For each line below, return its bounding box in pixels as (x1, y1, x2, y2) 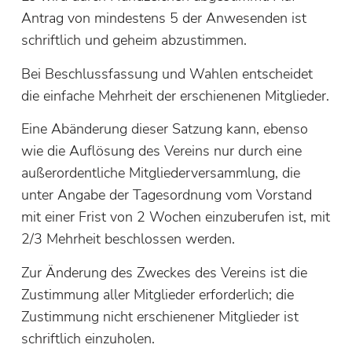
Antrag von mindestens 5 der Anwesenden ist (20, 9, 306, 28)
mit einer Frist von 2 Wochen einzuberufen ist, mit (20, 207, 330, 227)
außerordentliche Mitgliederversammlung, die (20, 163, 300, 183)
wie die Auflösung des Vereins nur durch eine (20, 141, 302, 161)
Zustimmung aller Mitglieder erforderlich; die (20, 284, 294, 304)
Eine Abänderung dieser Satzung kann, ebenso (20, 119, 308, 139)
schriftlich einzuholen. (20, 328, 155, 348)
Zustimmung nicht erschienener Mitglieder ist (20, 306, 299, 326)
